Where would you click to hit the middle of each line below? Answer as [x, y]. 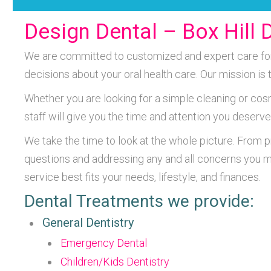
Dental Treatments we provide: [139, 201]
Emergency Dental [104, 243]
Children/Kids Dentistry [115, 262]
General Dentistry [88, 223]
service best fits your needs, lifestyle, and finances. [142, 177]
